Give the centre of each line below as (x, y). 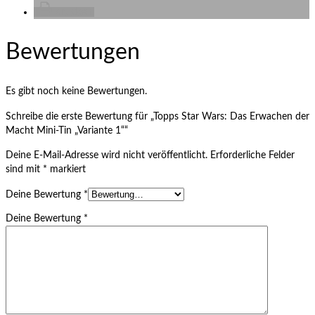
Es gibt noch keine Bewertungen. (76, 92)
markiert (66, 170)
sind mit (24, 170)
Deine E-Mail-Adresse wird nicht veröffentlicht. (107, 156)
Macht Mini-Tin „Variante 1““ (67, 131)
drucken (74, 12)
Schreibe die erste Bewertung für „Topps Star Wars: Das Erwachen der (157, 117)
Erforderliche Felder (252, 156)
